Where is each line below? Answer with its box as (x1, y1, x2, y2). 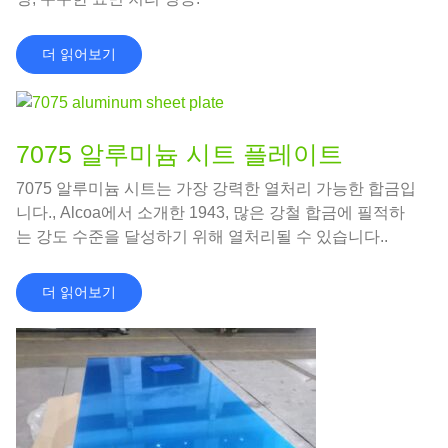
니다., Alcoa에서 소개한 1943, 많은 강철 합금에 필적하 (16, 204, 405, 222)
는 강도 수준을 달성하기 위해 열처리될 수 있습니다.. (16, 228, 388, 246)
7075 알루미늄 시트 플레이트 (16, 140, 343, 169)
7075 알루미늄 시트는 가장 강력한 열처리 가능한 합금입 (16, 180, 416, 198)
